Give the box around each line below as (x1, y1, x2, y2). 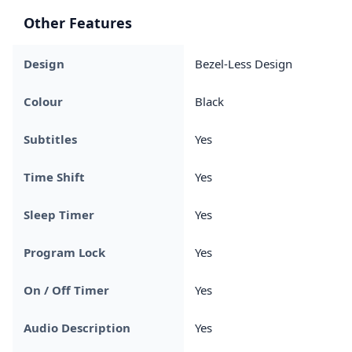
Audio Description (24, 319, 130, 335)
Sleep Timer (24, 206, 94, 222)
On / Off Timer (24, 281, 109, 298)
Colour (24, 93, 63, 109)
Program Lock (24, 244, 105, 260)
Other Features (24, 13, 132, 32)
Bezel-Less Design (195, 55, 292, 71)
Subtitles (24, 130, 77, 147)
